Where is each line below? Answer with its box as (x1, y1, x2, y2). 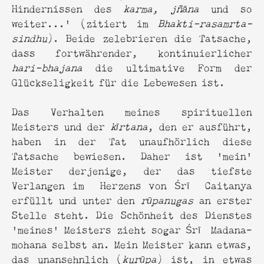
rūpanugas (141, 191, 193, 207)
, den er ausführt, (148, 117, 252, 134)
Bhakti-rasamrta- (158, 14, 252, 31)
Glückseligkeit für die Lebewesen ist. (12, 73, 225, 90)
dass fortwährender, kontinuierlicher (12, 44, 252, 60)
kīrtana (110, 117, 148, 134)
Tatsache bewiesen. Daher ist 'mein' (12, 147, 252, 163)
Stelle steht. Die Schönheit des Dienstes (12, 206, 252, 222)
